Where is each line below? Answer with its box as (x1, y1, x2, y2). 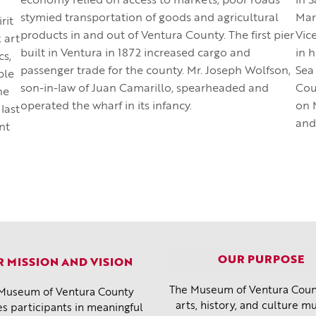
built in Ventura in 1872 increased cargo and (20, 48, 250, 59)
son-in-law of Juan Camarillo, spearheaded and (20, 83, 269, 95)
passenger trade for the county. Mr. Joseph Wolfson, (20, 66, 291, 77)
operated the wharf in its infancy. (20, 101, 192, 112)
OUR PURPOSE (218, 255, 305, 266)
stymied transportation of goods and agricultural (20, 13, 279, 24)
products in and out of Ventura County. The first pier (20, 30, 294, 42)
